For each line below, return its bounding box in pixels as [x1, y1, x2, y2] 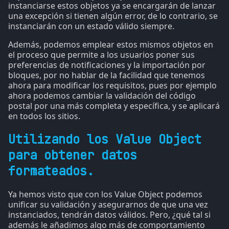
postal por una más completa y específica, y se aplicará [8, 100, 220, 112]
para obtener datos [8, 147, 137, 164]
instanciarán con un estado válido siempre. [8, 20, 174, 32]
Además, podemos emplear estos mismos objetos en [8, 39, 213, 51]
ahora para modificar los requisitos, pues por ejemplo [8, 80, 217, 91]
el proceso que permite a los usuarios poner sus [8, 49, 195, 61]
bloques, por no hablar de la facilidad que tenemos [8, 70, 205, 81]
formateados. [8, 163, 94, 179]
